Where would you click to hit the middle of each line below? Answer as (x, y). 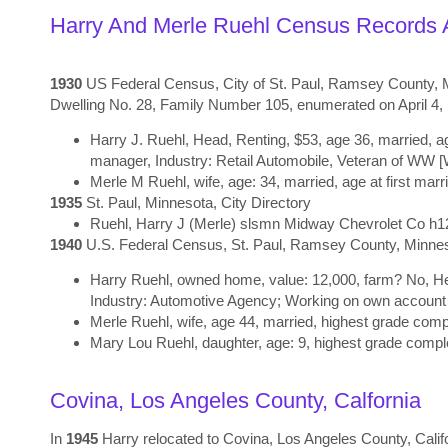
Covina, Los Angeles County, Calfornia (235, 401)
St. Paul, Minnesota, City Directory (196, 203)
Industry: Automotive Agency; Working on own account (268, 301)
